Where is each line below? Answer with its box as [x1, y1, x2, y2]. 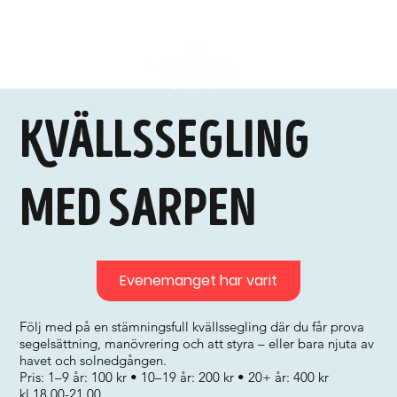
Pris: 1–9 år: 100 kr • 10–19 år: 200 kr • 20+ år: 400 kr [19, 369, 330, 385]
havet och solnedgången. [19, 352, 167, 369]
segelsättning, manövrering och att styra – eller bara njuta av [19, 335, 375, 352]
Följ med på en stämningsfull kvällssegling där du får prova [19, 318, 365, 335]
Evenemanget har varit [119, 270, 277, 291]
